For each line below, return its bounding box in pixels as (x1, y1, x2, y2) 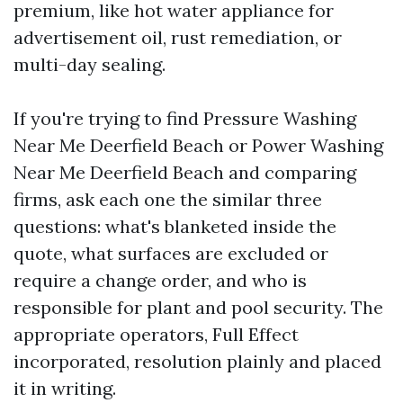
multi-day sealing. (13, 53, 166, 76)
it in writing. (13, 377, 116, 399)
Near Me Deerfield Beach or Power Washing (13, 134, 383, 157)
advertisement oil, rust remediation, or (13, 26, 342, 49)
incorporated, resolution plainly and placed (13, 350, 381, 372)
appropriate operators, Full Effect (13, 323, 299, 345)
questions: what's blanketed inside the (13, 215, 336, 237)
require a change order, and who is (13, 269, 307, 291)
